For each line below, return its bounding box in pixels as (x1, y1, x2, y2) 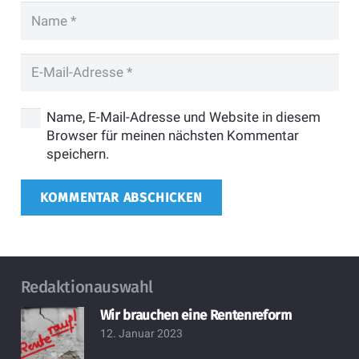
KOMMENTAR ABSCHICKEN (39, 190, 203, 205)
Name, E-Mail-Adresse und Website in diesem (46, 108, 321, 125)
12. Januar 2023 (99, 326, 183, 340)
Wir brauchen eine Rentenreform (99, 306, 292, 324)
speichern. (46, 145, 109, 162)
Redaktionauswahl (20, 277, 153, 297)
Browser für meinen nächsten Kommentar (46, 127, 299, 143)
